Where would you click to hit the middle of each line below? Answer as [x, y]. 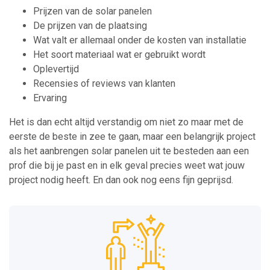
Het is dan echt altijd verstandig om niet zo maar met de [126, 122]
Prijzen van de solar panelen [93, 11]
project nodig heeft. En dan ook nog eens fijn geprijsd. [121, 180]
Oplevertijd [56, 69]
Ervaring [50, 98]
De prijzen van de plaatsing [90, 26]
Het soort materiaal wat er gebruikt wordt [119, 55]
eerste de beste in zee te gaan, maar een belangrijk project [132, 137]
